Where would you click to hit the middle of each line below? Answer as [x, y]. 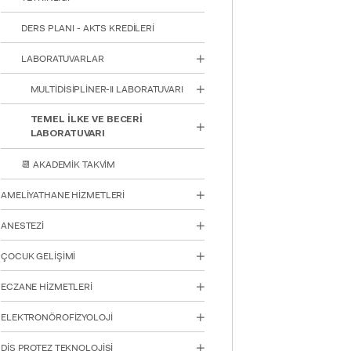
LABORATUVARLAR [63, 59]
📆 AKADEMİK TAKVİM [69, 165]
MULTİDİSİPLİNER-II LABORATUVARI [107, 90]
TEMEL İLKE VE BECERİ [87, 120]
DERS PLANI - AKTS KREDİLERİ [88, 29]
